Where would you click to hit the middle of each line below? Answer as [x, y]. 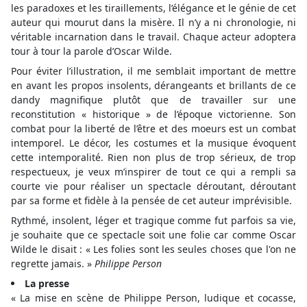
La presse [47, 283]
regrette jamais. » [53, 263]
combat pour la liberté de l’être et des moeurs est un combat [153, 128]
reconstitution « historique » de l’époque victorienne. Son [153, 114]
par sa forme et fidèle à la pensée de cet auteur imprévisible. [151, 200]
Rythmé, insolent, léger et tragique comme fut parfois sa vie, [153, 220]
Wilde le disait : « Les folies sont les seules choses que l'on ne [153, 249]
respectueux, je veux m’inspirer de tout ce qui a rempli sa [153, 172]
